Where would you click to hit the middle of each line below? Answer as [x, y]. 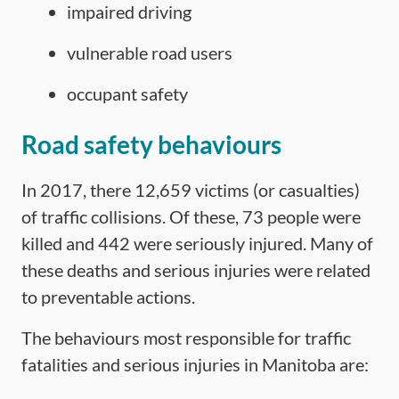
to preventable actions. [108, 297]
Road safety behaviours [151, 144]
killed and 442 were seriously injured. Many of [197, 243]
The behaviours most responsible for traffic [186, 338]
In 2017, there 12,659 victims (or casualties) [191, 190]
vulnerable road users [150, 53]
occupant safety [127, 94]
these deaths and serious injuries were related [196, 270]
